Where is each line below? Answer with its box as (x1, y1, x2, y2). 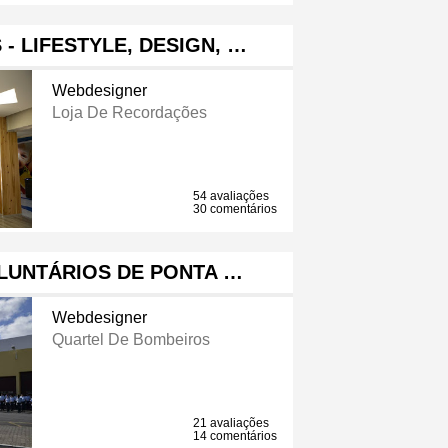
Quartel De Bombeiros (51, 331, 210, 349)
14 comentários (193, 429, 278, 444)
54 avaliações (193, 189, 270, 204)
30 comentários (193, 202, 278, 217)
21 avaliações (193, 416, 270, 431)
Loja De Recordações (51, 104, 207, 122)
